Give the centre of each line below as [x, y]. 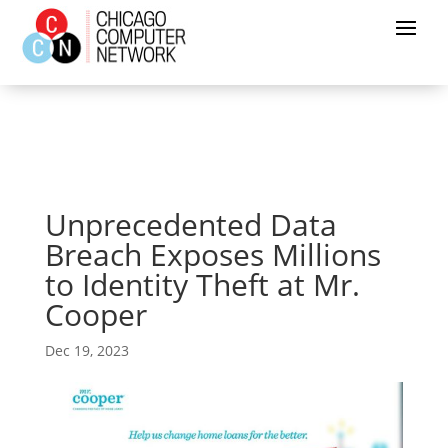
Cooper [95, 314]
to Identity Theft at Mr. [202, 284]
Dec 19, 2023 [86, 350]
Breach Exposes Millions [212, 254]
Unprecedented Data [190, 224]
